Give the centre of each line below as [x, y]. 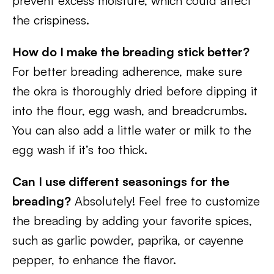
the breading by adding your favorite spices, [132, 220]
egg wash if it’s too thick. [80, 150]
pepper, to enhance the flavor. [94, 260]
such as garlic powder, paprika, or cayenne [128, 240]
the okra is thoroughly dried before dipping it [135, 91]
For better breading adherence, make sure [127, 71]
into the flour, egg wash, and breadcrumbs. [130, 110]
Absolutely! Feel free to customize [165, 201]
